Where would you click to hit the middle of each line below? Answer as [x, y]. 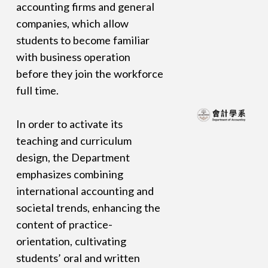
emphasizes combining [69, 174]
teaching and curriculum [74, 141]
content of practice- [64, 225]
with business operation [73, 57]
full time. [37, 91]
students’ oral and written [78, 258]
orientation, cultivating [71, 241]
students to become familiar [83, 40]
